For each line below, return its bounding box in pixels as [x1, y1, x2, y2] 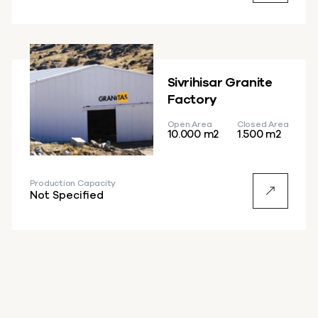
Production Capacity [29, 179, 116, 188]
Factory [167, 94, 217, 107]
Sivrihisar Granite [167, 77, 273, 90]
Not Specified [29, 190, 104, 202]
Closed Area [236, 120, 289, 129]
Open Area [167, 120, 212, 129]
